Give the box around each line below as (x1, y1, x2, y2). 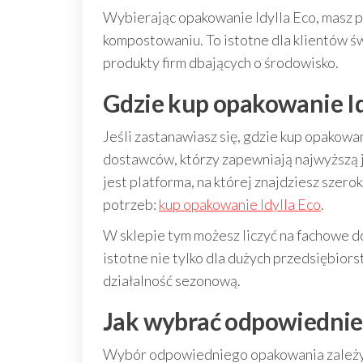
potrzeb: (103, 195, 159, 213)
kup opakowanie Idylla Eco (159, 195, 321, 213)
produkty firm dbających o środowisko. (103, 53, 339, 71)
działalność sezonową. (103, 271, 241, 289)
